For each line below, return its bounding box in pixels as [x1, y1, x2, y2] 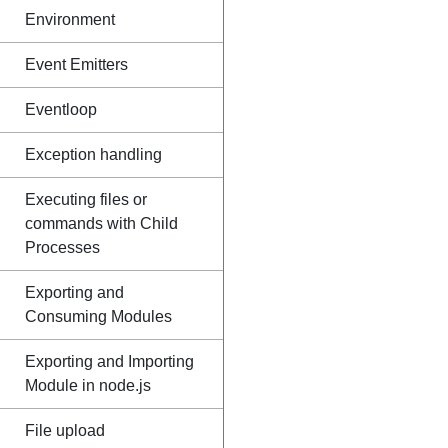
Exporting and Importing [25, 353, 194, 370]
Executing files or [25, 191, 147, 208]
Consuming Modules [25, 308, 172, 325]
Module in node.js [25, 377, 151, 394]
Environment [25, 11, 115, 28]
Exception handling [25, 146, 162, 163]
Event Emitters [25, 56, 128, 73]
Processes [25, 239, 100, 256]
